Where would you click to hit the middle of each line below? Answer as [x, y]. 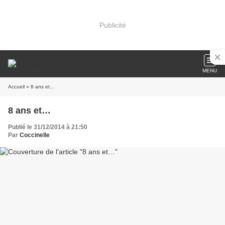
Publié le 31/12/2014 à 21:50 [48, 127]
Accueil [16, 87]
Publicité [113, 25]
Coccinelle [35, 135]
